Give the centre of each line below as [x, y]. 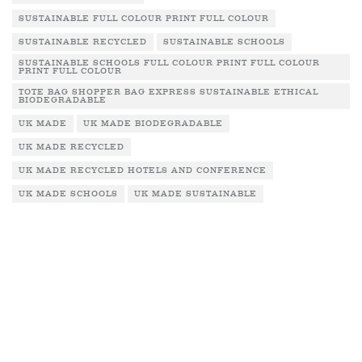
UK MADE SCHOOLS [68, 194]
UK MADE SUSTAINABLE [196, 194]
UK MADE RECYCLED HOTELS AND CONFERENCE [143, 170]
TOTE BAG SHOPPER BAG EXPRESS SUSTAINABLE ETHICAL [168, 92]
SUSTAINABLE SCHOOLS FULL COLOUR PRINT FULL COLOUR [169, 63]
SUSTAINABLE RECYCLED [83, 42]
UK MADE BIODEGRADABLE [153, 124]
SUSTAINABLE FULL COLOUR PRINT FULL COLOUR [144, 19]
